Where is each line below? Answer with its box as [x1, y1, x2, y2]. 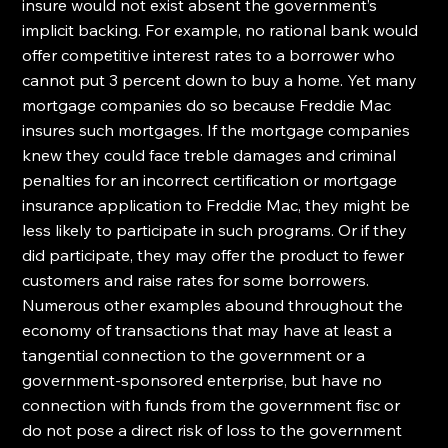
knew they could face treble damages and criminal [22, 145, 401, 165]
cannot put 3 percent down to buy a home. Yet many [22, 70, 422, 90]
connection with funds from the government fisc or [22, 395, 405, 415]
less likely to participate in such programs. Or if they [22, 220, 412, 240]
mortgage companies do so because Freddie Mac [22, 95, 396, 115]
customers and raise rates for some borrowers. [22, 270, 370, 290]
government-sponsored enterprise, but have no [22, 370, 387, 390]
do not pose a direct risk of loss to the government [22, 420, 407, 440]
